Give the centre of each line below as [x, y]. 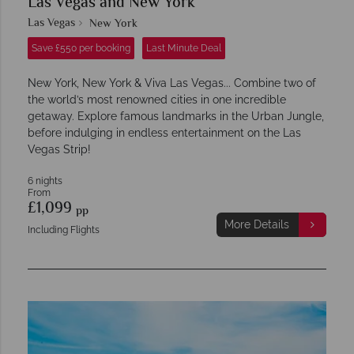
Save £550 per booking [81, 48]
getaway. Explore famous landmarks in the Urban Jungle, [176, 116]
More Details [256, 224]
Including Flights [64, 230]
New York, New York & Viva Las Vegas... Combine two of [172, 83]
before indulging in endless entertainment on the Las [164, 132]
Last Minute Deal [184, 48]
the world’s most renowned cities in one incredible [157, 99]
